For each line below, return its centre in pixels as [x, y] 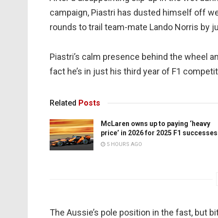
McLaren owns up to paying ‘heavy [155, 123]
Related [63, 103]
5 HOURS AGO [124, 144]
